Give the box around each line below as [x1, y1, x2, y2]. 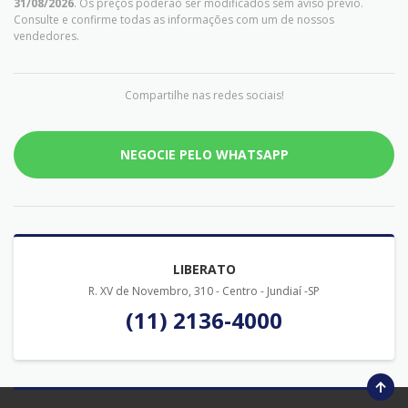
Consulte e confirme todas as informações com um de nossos [14, 11, 334, 27]
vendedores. [14, 27, 79, 44]
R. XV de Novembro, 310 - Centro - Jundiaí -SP [88, 282, 320, 299]
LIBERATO [172, 260, 236, 278]
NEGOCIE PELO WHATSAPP [119, 145, 289, 163]
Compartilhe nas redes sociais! [124, 87, 284, 103]
